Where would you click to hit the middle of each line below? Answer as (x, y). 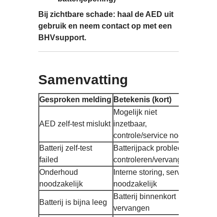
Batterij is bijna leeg (73, 202)
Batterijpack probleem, (152, 148)
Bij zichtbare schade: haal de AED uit (106, 14)
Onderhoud (59, 172)
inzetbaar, (130, 124)
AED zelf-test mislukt (75, 124)
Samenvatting (83, 79)
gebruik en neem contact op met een (105, 26)
